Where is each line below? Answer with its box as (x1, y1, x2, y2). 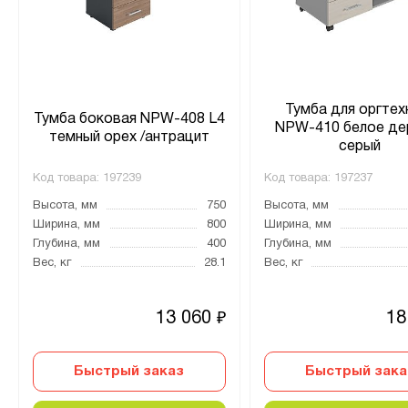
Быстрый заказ (74, 364, 185, 378)
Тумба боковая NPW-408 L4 (33, 112, 225, 126)
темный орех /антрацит (48, 130, 209, 144)
